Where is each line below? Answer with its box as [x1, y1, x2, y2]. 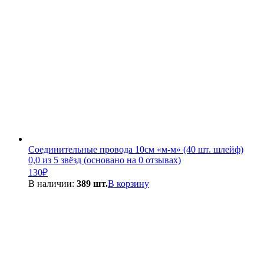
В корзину [108, 179, 149, 189]
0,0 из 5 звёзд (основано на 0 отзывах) [28, 155, 181, 166]
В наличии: [28, 179, 77, 189]
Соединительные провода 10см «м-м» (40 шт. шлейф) [28, 144, 243, 155]
